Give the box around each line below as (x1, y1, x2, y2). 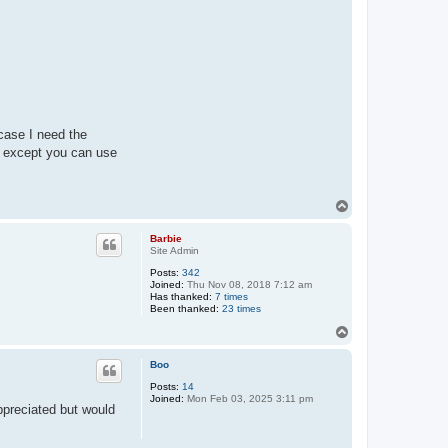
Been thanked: (150, 302, 219, 314)
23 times (222, 302, 261, 314)
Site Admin (150, 244, 199, 256)
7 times (215, 290, 248, 302)
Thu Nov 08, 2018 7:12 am (184, 278, 312, 290)
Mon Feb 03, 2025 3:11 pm (184, 392, 313, 404)
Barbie (150, 232, 182, 244)
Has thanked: (150, 290, 212, 302)
